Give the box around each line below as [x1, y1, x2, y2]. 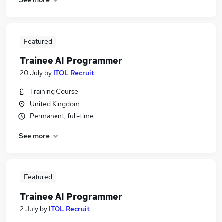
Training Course [30, 87, 78, 96]
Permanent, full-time [30, 111, 94, 120]
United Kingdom [30, 99, 80, 108]
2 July [20, 204, 38, 213]
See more [19, 131, 50, 140]
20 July [20, 68, 43, 77]
